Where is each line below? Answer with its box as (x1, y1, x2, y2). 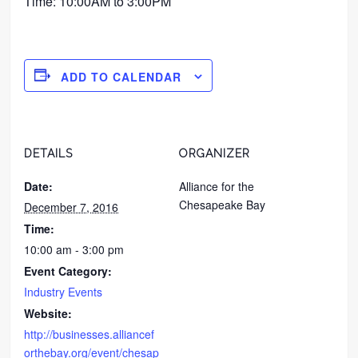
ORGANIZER (179, 146, 250, 160)
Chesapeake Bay (179, 196, 265, 213)
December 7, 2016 (24, 198, 119, 215)
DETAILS (24, 146, 74, 160)
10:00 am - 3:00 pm (24, 241, 125, 257)
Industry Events (24, 283, 103, 300)
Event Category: (24, 262, 113, 279)
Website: (24, 304, 73, 321)
